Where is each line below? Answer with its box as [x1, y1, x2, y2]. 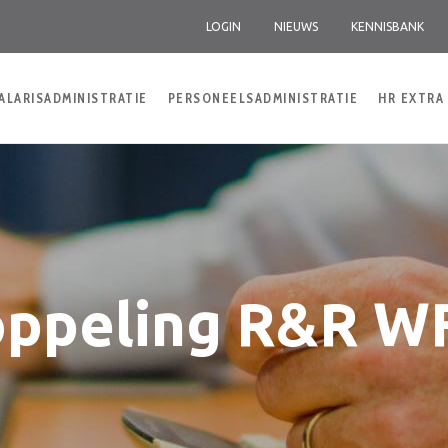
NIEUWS [274, 20, 318, 33]
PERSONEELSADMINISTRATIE [167, 90, 358, 106]
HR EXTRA [378, 90, 444, 106]
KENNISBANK [351, 20, 424, 33]
